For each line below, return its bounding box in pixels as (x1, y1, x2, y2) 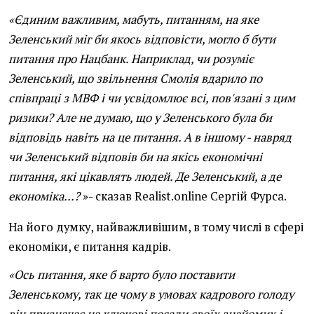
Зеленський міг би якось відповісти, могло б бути (8, 32, 275, 47)
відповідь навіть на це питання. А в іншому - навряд (8, 130, 292, 145)
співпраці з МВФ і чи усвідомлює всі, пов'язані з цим (8, 90, 295, 106)
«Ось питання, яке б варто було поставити (8, 267, 235, 282)
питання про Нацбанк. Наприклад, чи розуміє (8, 51, 254, 67)
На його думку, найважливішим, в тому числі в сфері (8, 219, 303, 235)
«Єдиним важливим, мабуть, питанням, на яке (8, 12, 259, 27)
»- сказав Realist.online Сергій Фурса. (80, 189, 287, 204)
